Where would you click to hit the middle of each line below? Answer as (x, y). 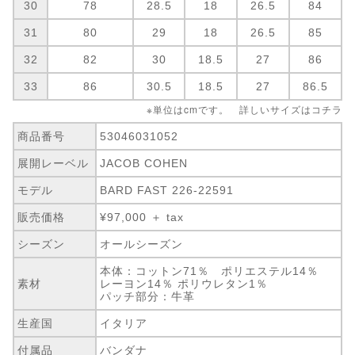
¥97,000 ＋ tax (142, 217)
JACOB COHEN (144, 163)
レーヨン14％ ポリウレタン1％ (184, 283)
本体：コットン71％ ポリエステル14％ (216, 271)
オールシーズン (142, 244)
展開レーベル (53, 163)
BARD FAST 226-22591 (167, 190)
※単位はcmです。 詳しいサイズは (229, 109)
